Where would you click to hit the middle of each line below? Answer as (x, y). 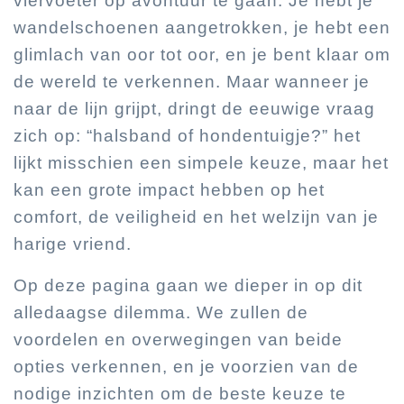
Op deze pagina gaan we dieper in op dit (188, 286)
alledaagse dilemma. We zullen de (161, 313)
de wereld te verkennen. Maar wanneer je (192, 82)
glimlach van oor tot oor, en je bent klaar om (202, 55)
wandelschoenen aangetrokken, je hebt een (202, 28)
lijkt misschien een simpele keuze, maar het (201, 163)
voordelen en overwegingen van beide (178, 340)
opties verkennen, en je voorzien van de (186, 367)
